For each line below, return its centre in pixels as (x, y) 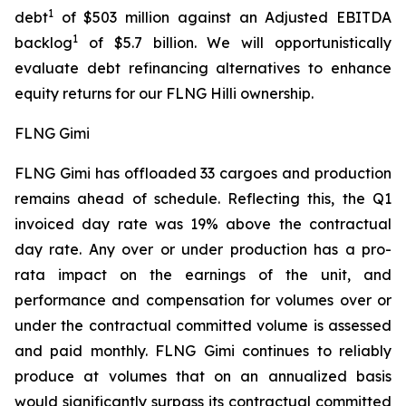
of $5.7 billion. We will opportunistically (235, 43)
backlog (43, 43)
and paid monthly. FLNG (109, 351)
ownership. (275, 93)
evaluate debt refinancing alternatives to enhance (203, 68)
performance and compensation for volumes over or (203, 300)
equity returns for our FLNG (112, 93)
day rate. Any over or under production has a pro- (203, 249)
